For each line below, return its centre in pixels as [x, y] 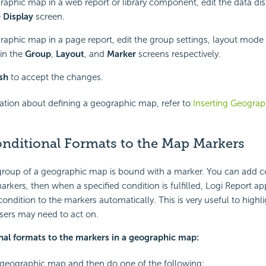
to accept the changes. [56, 77]
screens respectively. [178, 54]
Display [18, 16]
